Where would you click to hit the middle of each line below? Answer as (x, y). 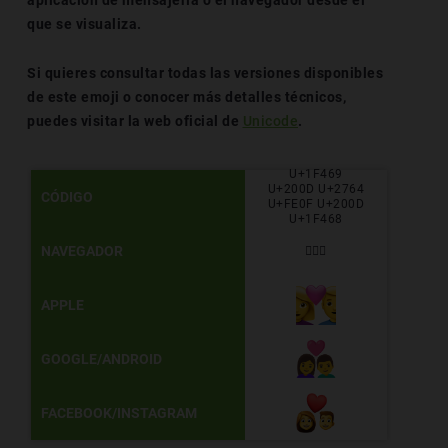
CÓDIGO (66, 197)
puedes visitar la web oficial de (135, 121)
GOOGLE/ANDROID (101, 359)
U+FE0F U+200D (316, 204)
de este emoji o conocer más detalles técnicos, (186, 97)
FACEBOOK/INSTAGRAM (118, 413)
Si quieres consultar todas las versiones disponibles (205, 73)
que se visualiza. (84, 24)
